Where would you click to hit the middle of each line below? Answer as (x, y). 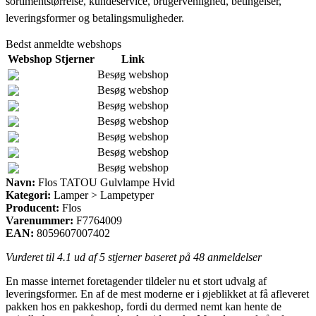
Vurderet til (31, 257)
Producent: (32, 207)
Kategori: (28, 195)
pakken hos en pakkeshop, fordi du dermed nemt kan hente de (144, 306)
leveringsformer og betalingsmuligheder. (95, 18)
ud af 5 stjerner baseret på (132, 257)
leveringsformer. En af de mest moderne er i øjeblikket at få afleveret (157, 293)
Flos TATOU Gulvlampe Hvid (105, 182)
